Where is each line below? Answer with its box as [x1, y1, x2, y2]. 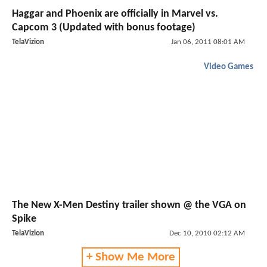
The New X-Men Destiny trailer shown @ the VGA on [12, 200, 246, 212]
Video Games [204, 62, 253, 72]
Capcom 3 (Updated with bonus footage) [12, 21, 195, 33]
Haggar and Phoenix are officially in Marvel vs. [12, 8, 218, 20]
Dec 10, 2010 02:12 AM [169, 229, 245, 238]
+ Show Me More [86, 251, 175, 264]
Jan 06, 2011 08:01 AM [170, 38, 245, 46]
